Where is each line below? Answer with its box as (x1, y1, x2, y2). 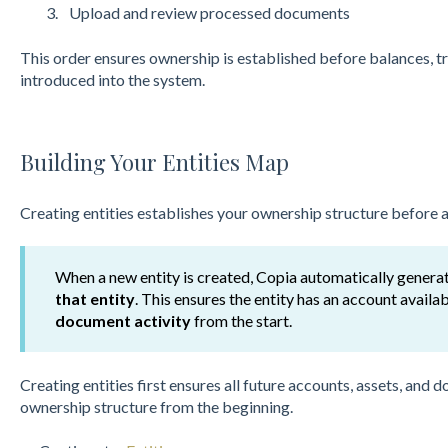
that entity (54, 288, 135, 308)
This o (19, 47, 62, 67)
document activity (54, 310, 191, 330)
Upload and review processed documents (68, 3, 350, 23)
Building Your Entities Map (19, 147, 289, 178)
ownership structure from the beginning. (19, 397, 293, 417)
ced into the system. (69, 69, 205, 89)
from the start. (190, 310, 292, 330)
